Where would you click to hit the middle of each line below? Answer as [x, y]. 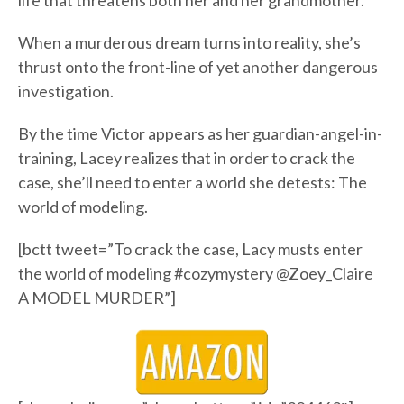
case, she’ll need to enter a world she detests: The [193, 183]
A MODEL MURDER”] [97, 298]
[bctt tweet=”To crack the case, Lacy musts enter [190, 249]
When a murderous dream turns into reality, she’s [189, 43]
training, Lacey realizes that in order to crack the [187, 158]
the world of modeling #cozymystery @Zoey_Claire [196, 274]
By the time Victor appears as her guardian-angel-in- [200, 134]
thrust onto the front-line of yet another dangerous [198, 67]
